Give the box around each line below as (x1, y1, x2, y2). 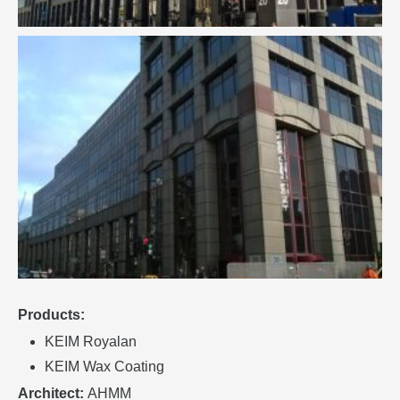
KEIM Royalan (45, 334, 137, 350)
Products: (18, 307, 85, 323)
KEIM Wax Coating (45, 359, 164, 375)
